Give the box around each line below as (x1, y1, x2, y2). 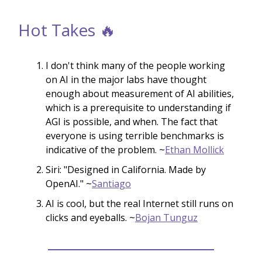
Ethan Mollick (165, 143, 224, 156)
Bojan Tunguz (135, 211, 198, 224)
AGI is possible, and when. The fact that (46, 115, 218, 128)
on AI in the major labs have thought (46, 73, 206, 86)
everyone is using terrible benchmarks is (46, 129, 224, 142)
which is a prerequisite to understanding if (46, 101, 231, 114)
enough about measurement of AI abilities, (46, 87, 234, 100)
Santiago (92, 177, 131, 190)
